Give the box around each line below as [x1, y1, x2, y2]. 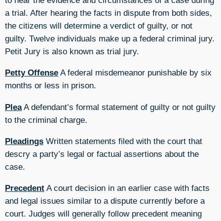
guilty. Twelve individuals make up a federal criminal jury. [5, 33, 215, 43]
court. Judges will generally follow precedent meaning [5, 209, 202, 219]
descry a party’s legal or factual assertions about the [5, 148, 199, 159]
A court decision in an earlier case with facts [44, 183, 210, 193]
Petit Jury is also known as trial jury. [5, 46, 139, 56]
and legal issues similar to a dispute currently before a [5, 196, 205, 206]
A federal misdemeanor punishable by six [58, 68, 212, 78]
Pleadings [5, 136, 43, 146]
